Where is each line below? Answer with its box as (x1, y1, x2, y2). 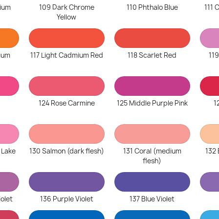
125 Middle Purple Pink (116, 99, 188, 108)
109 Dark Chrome (39, 3, 94, 12)
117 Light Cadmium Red (30, 51, 103, 60)
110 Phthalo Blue (126, 3, 178, 12)
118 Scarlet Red (128, 51, 177, 60)
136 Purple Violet (40, 195, 93, 203)
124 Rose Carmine (38, 99, 95, 108)
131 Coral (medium (123, 147, 181, 155)
